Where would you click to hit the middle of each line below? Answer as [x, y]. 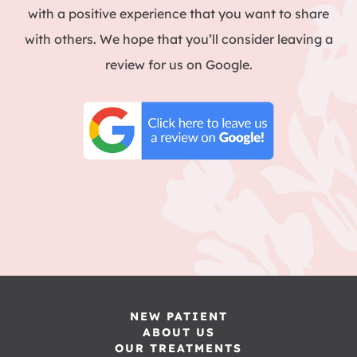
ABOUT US [178, 333]
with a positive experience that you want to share [178, 14]
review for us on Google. [178, 65]
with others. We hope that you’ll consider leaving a [178, 39]
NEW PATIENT [178, 317]
